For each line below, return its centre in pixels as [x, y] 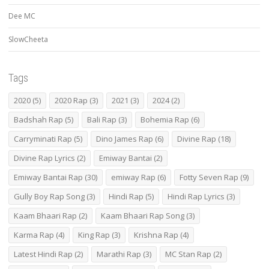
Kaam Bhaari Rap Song [143, 216]
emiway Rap [133, 177]
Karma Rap [34, 235]
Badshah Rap [38, 120]
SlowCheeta [28, 40]
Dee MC [22, 16]
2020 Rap [71, 101]
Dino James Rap [125, 139]
